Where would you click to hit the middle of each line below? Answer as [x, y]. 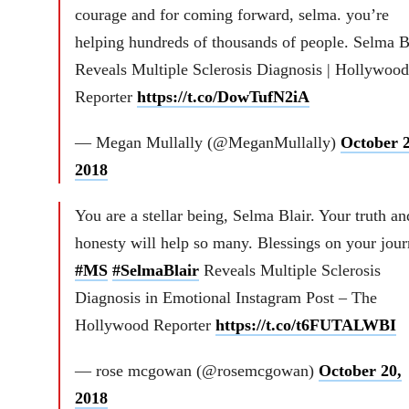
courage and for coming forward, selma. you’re [231, 14]
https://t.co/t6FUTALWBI [305, 325]
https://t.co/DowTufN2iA [223, 96]
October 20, [360, 370]
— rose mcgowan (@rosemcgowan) [196, 370]
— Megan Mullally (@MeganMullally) [207, 142]
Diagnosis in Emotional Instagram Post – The [225, 297]
